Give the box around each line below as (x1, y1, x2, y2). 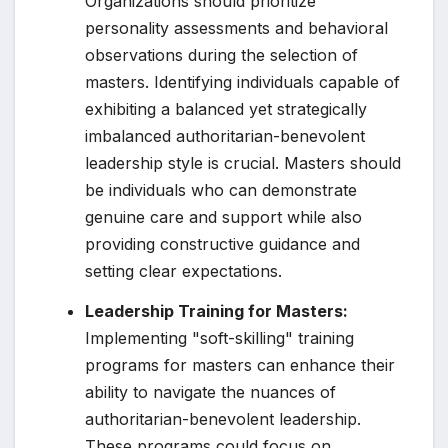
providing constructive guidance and (85, 233, 360, 254)
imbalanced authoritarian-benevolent (85, 125, 365, 146)
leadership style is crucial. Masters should (85, 152, 401, 173)
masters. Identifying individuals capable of (85, 71, 400, 92)
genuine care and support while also (85, 206, 362, 227)
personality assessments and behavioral (85, 17, 388, 38)
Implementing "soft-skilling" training (85, 327, 354, 348)
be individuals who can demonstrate (85, 179, 357, 200)
